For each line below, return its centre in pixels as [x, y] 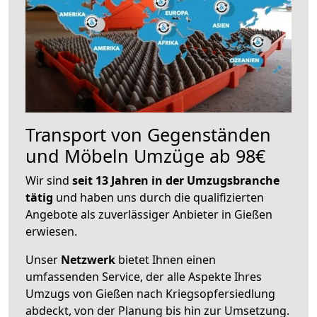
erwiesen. [51, 231]
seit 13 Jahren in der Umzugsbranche [176, 180]
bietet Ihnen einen [166, 259]
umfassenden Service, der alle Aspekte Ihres [144, 276]
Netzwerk [88, 259]
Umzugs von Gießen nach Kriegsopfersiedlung [150, 293]
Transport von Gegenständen [148, 134]
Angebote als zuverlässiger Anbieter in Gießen [149, 214]
